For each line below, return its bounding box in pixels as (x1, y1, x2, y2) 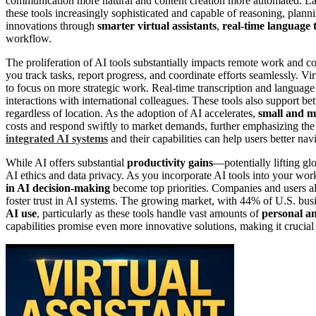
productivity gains (127, 156, 213, 169)
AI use (6, 207, 37, 219)
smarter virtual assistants (97, 19, 217, 32)
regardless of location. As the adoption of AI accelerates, (6, 107, 258, 119)
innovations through (6, 19, 97, 32)
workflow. (6, 32, 51, 44)
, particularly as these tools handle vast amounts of (37, 207, 262, 219)
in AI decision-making (6, 181, 110, 194)
